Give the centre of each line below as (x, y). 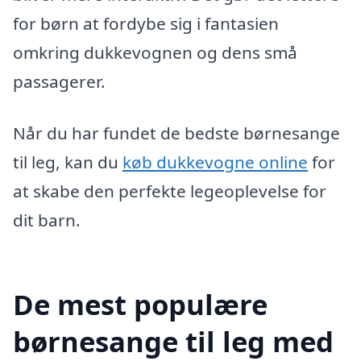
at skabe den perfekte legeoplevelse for (170, 191)
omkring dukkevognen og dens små (155, 52)
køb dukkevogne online (215, 162)
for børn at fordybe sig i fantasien (146, 23)
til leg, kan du (68, 162)
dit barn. (47, 220)
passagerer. (59, 81)
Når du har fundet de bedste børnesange (176, 133)
